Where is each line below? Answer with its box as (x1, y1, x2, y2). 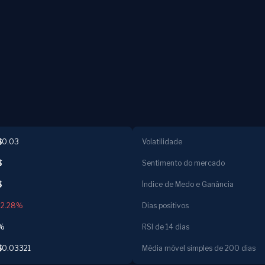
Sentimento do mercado (142, 159, 225, 167)
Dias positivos (142, 201, 189, 210)
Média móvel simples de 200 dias (142, 244, 256, 253)
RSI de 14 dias (142, 222, 189, 231)
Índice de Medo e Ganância (142, 180, 234, 189)
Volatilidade (142, 137, 182, 146)
